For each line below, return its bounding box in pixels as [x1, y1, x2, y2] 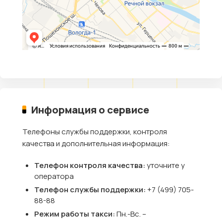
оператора [34, 171, 74, 181]
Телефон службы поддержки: [34, 184, 147, 195]
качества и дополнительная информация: [22, 138, 170, 149]
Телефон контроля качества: [34, 160, 147, 170]
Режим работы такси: [34, 209, 116, 219]
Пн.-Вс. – [116, 209, 146, 219]
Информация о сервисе [31, 103, 150, 116]
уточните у [147, 160, 185, 170]
